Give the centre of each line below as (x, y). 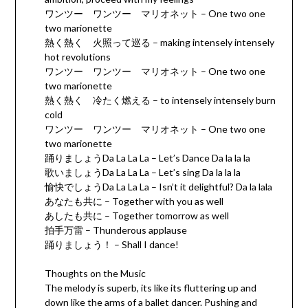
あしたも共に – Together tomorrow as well (136, 216)
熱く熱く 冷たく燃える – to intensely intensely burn (160, 100)
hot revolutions (77, 57)
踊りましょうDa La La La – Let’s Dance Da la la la (147, 158)
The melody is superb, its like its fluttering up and (150, 288)
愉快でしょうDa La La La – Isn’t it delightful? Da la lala (158, 187)
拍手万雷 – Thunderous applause (115, 230)
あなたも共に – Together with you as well (134, 201)
